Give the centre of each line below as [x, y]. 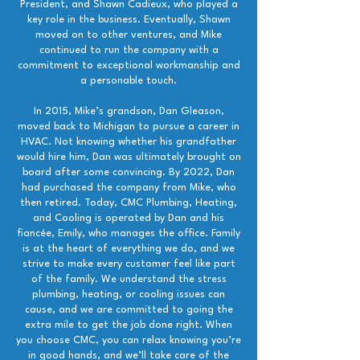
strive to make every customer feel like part [129, 264]
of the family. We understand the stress [129, 279]
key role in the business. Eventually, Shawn [129, 20]
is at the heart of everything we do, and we [129, 249]
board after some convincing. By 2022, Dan [129, 172]
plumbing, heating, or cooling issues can [129, 295]
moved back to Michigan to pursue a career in [129, 127]
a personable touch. [129, 81]
